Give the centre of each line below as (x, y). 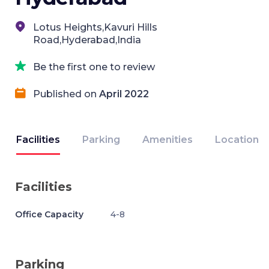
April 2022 (124, 94)
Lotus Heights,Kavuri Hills (95, 27)
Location (237, 140)
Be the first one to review (94, 67)
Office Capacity (49, 214)
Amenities (168, 140)
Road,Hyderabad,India (87, 40)
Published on (66, 94)
